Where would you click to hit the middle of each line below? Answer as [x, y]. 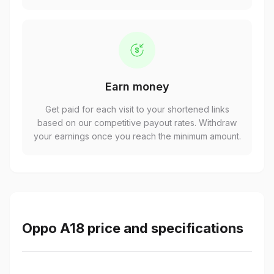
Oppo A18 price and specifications [133, 228]
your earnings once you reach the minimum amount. [137, 136]
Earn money [137, 87]
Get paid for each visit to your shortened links [137, 109]
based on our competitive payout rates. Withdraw [137, 123]
